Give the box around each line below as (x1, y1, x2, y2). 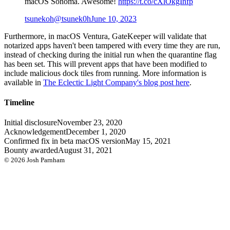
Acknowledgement (4, 127, 66, 137)
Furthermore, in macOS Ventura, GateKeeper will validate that (4, 31, 206, 41)
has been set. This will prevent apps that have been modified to (4, 59, 207, 68)
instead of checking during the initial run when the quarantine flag (4, 50, 217, 59)
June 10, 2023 (91, 14, 137, 23)
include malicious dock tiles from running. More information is (4, 68, 206, 78)
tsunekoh (25, 14, 54, 23)
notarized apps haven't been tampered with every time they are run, (4, 41, 220, 50)
